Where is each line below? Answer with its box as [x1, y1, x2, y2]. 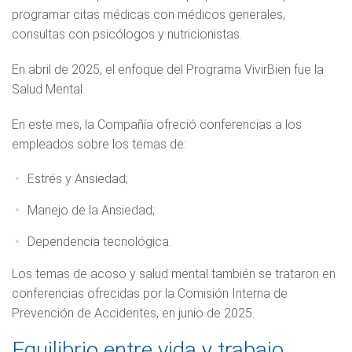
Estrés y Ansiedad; [27, 170, 131, 186]
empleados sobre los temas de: [12, 136, 189, 152]
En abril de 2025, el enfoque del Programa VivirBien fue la [12, 61, 324, 77]
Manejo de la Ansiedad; [27, 202, 158, 218]
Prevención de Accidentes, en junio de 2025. [12, 305, 255, 321]
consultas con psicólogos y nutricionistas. [12, 26, 245, 42]
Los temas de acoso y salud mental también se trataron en [12, 266, 335, 281]
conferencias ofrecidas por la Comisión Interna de [12, 285, 288, 301]
